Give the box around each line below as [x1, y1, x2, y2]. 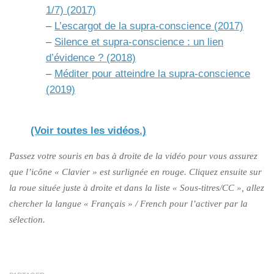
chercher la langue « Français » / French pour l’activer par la [9, 198, 248, 209]
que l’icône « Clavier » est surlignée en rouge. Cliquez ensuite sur [9, 166, 262, 177]
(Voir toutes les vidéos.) [31, 124, 146, 136]
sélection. [9, 214, 45, 224]
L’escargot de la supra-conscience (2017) [54, 20, 243, 32]
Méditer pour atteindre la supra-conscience [54, 67, 250, 80]
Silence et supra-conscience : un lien [54, 35, 223, 48]
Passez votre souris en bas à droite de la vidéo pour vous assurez [9, 150, 257, 161]
